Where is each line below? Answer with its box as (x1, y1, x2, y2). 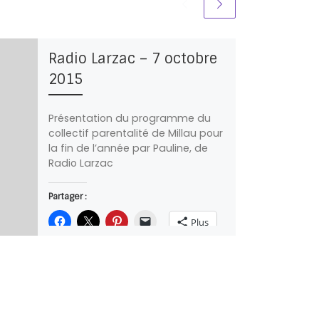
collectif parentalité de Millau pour (48, 125, 223, 140)
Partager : (48, 190, 87, 202)
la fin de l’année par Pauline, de (48, 140, 208, 155)
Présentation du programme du (48, 110, 211, 125)
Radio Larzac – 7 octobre (48, 49, 217, 68)
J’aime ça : (48, 276, 91, 288)
